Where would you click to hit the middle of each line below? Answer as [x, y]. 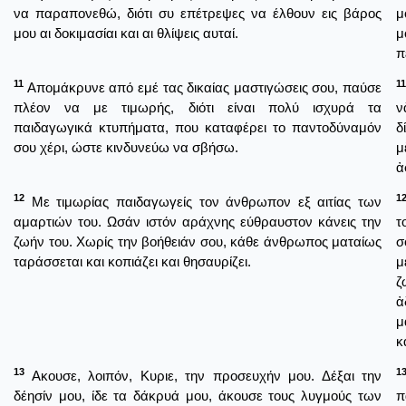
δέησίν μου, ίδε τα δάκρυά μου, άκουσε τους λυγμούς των [198, 395]
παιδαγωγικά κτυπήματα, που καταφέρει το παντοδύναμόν [198, 127]
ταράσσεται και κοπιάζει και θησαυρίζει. [132, 261]
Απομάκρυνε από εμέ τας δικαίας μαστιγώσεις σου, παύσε [203, 87]
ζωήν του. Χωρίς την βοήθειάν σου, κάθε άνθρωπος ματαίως [198, 241]
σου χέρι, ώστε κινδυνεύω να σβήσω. [126, 147]
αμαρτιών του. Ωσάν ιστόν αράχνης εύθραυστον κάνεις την [198, 221]
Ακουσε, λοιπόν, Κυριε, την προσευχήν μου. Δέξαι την [203, 375]
